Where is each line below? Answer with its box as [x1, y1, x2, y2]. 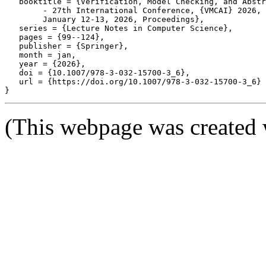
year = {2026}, [5, 59, 85, 68]
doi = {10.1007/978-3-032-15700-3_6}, [5, 68, 190, 77]
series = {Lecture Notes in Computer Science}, [5, 23, 233, 33]
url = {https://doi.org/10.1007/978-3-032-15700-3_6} [5, 77, 261, 86]
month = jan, [5, 50, 76, 59]
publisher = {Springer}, [5, 41, 128, 50]
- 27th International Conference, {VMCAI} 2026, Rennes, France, [5, 5, 43, 15]
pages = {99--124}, [5, 32, 104, 42]
